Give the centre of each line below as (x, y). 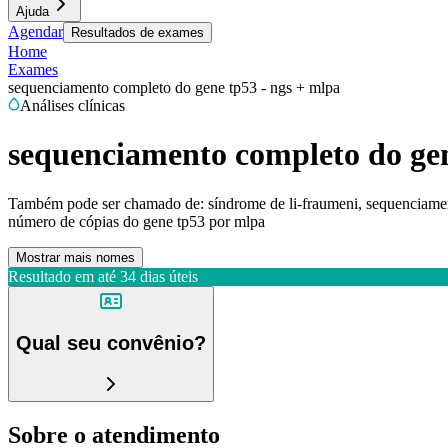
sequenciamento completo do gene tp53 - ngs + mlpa (174, 87)
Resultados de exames (137, 32)
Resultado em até (62, 276)
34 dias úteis (159, 276)
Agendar (35, 31)
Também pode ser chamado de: (106, 203)
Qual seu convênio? (111, 343)
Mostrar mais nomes (75, 257)
